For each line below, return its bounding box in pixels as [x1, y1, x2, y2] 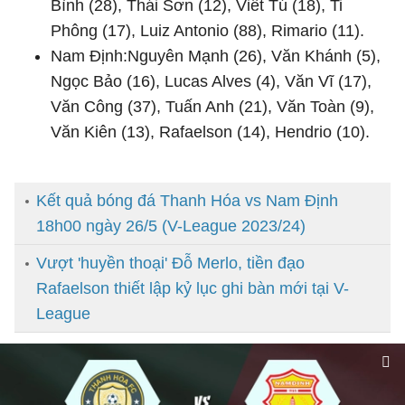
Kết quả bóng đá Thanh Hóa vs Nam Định [36, 192, 338, 210]
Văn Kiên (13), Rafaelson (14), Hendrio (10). [51, 123, 370, 141]
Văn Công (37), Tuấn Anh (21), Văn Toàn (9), [51, 98, 374, 116]
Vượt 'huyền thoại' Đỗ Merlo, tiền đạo [36, 254, 305, 272]
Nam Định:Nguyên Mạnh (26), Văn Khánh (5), [51, 47, 381, 65]
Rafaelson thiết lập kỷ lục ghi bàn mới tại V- [36, 279, 349, 297]
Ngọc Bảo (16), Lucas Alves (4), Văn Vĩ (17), [51, 72, 372, 90]
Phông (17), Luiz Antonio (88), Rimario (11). [51, 22, 364, 40]
